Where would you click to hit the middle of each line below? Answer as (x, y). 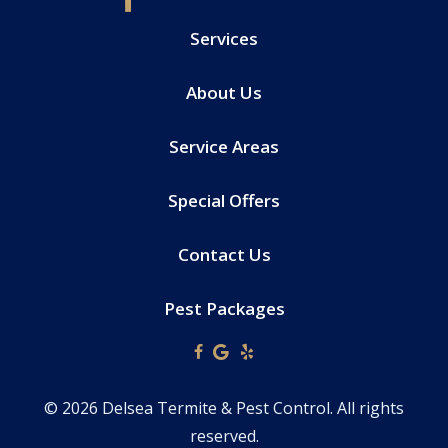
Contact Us (224, 254)
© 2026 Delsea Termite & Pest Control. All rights (224, 408)
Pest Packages (224, 308)
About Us (224, 92)
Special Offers (224, 200)
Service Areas (224, 146)
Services (224, 38)
